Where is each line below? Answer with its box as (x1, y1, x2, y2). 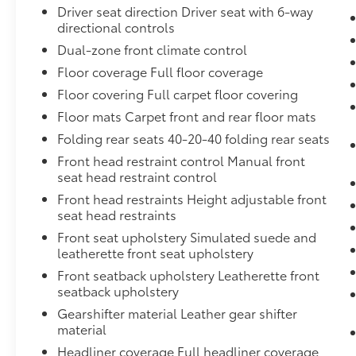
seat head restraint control (57, 167, 218, 186)
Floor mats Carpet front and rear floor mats (57, 106, 317, 126)
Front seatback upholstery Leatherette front (57, 265, 320, 284)
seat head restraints (57, 205, 177, 224)
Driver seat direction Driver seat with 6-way (57, 2, 314, 21)
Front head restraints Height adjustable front (57, 189, 327, 208)
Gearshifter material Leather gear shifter (57, 304, 298, 323)
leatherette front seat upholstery (57, 243, 254, 262)
